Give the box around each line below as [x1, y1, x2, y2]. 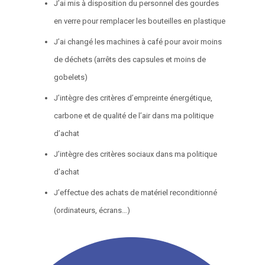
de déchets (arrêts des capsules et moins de [54, 54, 206, 64]
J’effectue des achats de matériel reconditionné [54, 188, 218, 197]
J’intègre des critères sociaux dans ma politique [54, 149, 218, 159]
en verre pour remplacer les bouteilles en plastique [54, 16, 226, 25]
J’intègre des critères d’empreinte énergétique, [54, 93, 213, 102]
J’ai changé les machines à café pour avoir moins [54, 37, 222, 46]
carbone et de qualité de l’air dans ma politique [54, 111, 214, 120]
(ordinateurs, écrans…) [54, 205, 131, 215]
